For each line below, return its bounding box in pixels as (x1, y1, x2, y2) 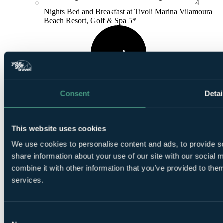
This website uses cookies (11, 124, 106, 133)
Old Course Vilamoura (75, 102, 146, 111)
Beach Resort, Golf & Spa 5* (44, 16, 136, 25)
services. (11, 175, 44, 184)
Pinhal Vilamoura (75, 187, 129, 196)
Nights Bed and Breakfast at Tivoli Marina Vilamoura (44, 7, 212, 16)
